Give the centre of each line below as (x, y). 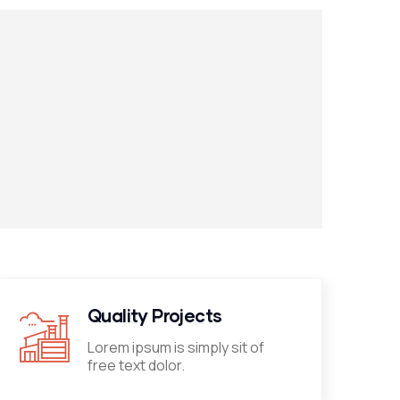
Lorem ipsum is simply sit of (176, 347)
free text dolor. (136, 365)
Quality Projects (155, 315)
